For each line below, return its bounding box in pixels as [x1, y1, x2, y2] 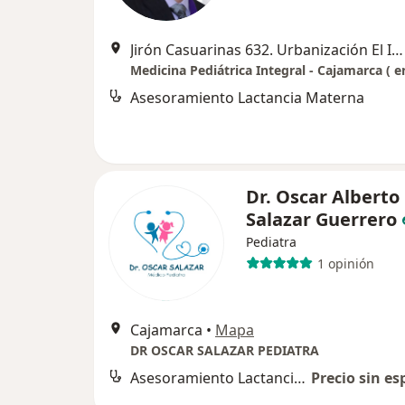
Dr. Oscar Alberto [246, 184, 400, 209]
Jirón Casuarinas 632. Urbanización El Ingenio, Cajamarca [391, 40, 403, 60]
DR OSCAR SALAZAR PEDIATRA [130, 342, 319, 359]
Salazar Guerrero [246, 207, 397, 231]
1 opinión [316, 254, 374, 272]
